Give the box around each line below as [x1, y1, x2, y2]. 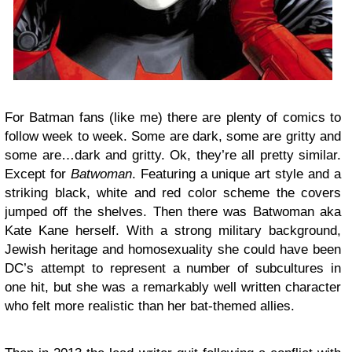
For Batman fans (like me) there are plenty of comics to [5, 109, 341, 125]
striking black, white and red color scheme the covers [5, 185, 341, 200]
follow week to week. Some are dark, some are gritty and [5, 128, 341, 144]
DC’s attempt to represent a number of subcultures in [5, 260, 341, 276]
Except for [5, 166, 71, 181]
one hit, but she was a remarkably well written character [5, 279, 341, 295]
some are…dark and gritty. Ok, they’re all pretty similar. [5, 147, 341, 163]
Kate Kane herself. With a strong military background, [5, 222, 341, 238]
